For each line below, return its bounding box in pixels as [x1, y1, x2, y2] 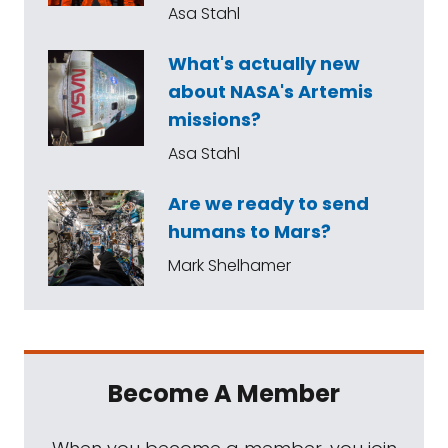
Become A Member [108, 377, 340, 410]
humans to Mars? [168, 219, 331, 244]
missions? [168, 107, 261, 132]
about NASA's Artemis [168, 79, 373, 104]
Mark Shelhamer [168, 254, 291, 277]
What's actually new [168, 51, 360, 76]
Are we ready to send [168, 191, 369, 216]
